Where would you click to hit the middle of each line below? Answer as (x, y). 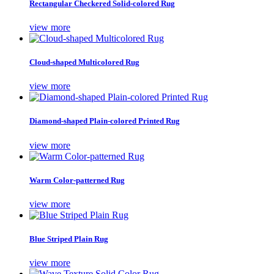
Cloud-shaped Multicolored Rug (84, 62)
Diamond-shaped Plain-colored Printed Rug (105, 121)
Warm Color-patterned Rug (77, 180)
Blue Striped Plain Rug (69, 239)
